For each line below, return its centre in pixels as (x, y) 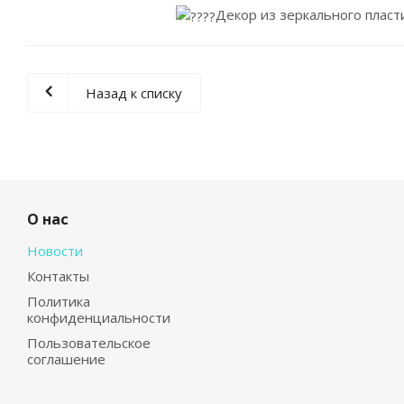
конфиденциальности (99, 317)
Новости (55, 250)
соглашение (66, 358)
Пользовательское (89, 342)
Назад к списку (134, 92)
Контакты (58, 275)
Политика (59, 301)
